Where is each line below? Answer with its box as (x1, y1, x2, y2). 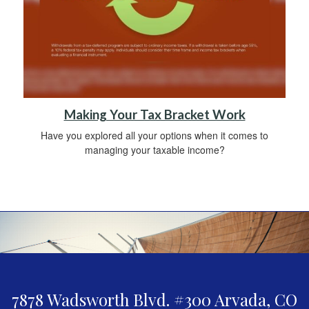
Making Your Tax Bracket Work (63, 107, 246, 123)
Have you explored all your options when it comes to (41, 128, 268, 143)
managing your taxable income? (84, 143, 225, 157)
